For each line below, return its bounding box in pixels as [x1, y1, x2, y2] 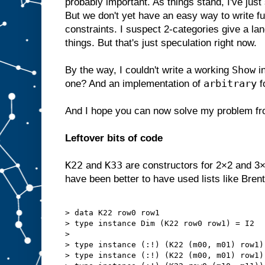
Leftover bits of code [65, 132, 163, 144]
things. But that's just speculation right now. [65, 37, 257, 49]
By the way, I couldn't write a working [65, 64, 232, 76]
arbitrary [203, 77, 257, 90]
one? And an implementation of [65, 78, 203, 90]
